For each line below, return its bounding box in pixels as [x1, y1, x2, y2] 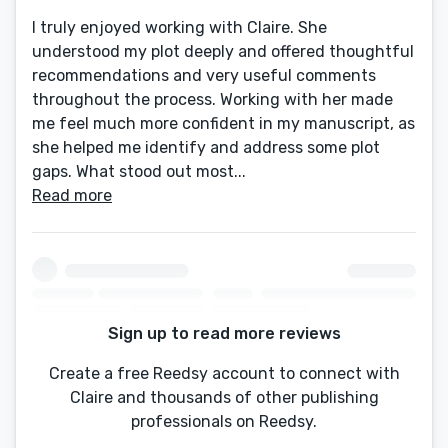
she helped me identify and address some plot [32, 138, 380, 157]
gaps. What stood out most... [32, 162, 246, 181]
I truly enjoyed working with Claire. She [32, 18, 327, 37]
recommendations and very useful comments [32, 66, 376, 85]
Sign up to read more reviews [107, 324, 341, 344]
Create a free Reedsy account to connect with [48, 364, 400, 384]
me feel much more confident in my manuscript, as [32, 114, 415, 133]
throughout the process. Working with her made [32, 90, 393, 109]
